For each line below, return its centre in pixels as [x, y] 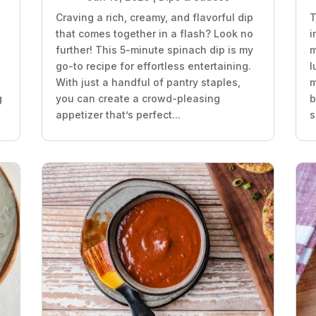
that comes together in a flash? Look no [154, 34]
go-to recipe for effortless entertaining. [153, 66]
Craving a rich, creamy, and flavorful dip [154, 18]
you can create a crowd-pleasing [138, 99]
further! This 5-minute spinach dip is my [154, 50]
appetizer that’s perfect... [118, 115]
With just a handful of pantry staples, [148, 83]
